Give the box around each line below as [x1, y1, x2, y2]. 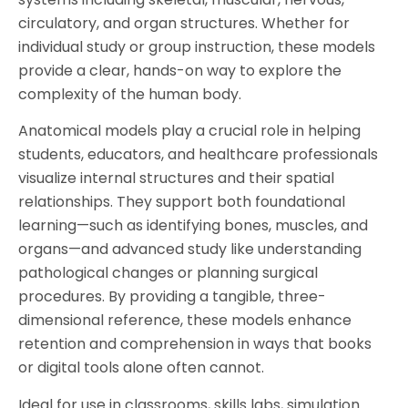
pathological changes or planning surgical [18, 262, 318, 284]
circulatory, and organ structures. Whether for [18, 13, 350, 34]
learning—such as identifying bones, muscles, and [18, 215, 368, 237]
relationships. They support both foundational [18, 191, 345, 213]
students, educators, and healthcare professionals [18, 144, 378, 166]
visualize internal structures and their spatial [18, 168, 334, 189]
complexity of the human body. [18, 84, 241, 105]
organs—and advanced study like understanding [18, 239, 362, 260]
